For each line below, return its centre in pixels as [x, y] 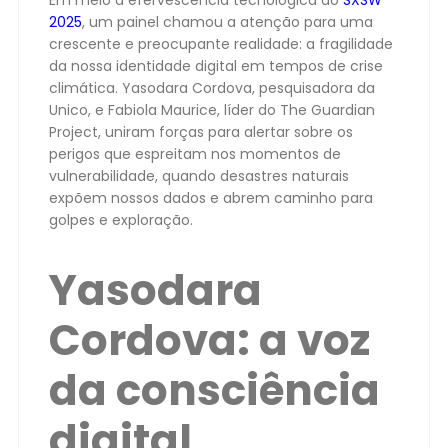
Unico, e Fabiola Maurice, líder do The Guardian [212, 110]
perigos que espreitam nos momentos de [195, 154]
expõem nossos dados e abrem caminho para [211, 198]
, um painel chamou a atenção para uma [227, 22]
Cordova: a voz [209, 340]
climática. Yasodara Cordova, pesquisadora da [212, 88]
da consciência [214, 390]
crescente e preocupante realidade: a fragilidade [221, 44]
